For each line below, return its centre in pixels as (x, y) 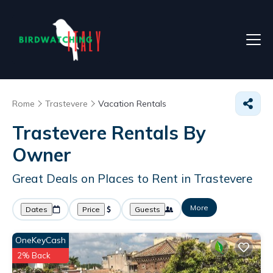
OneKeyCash (41, 240)
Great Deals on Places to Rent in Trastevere (132, 179)
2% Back (34, 255)
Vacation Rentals (132, 104)
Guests (147, 209)
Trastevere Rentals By (109, 133)
